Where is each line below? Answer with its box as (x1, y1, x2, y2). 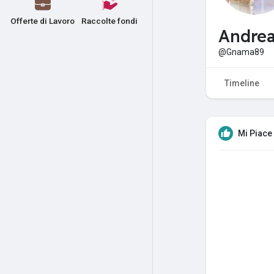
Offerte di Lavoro (10, 16, 75, 26)
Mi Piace (238, 128, 272, 138)
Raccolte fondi (81, 16, 138, 26)
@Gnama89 (218, 46, 264, 57)
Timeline (224, 78, 259, 88)
